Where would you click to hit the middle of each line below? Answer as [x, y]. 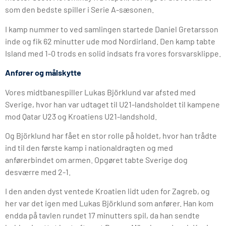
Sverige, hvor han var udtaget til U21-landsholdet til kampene [112, 104]
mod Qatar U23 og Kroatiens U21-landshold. [81, 116]
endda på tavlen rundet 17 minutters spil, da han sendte [102, 215]
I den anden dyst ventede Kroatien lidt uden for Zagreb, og [107, 191]
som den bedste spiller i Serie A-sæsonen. [79, 10]
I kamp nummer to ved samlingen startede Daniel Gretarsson [112, 29]
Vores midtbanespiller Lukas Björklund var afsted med [100, 92]
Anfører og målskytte [43, 73]
